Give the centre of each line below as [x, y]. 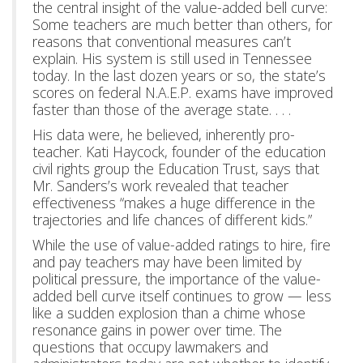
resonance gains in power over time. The [157, 330]
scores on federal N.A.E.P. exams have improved [183, 92]
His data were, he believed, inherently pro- [164, 135]
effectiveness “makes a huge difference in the [174, 203]
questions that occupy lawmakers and [150, 347]
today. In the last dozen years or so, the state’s [179, 75]
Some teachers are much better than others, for [182, 24]
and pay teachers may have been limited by [167, 262]
